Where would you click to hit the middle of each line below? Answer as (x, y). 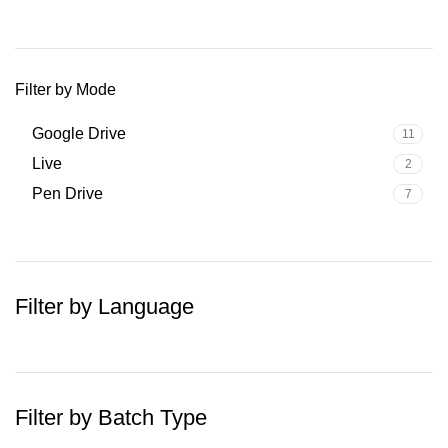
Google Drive (79, 133)
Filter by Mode (65, 89)
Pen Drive (67, 193)
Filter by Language (104, 306)
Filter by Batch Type (111, 417)
